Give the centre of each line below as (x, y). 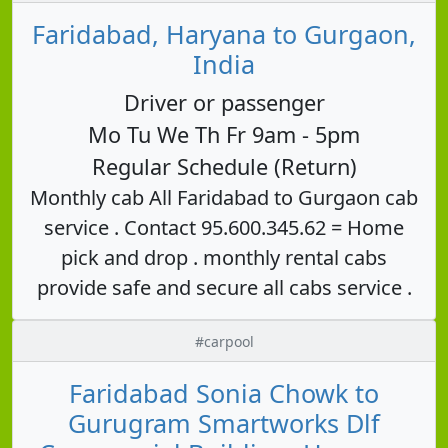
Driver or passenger (224, 102)
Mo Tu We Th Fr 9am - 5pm (224, 134)
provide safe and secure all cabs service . (224, 287)
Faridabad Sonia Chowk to (224, 392)
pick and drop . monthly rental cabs (224, 257)
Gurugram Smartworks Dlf (224, 422)
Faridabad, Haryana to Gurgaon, (224, 33)
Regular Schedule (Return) (224, 166)
